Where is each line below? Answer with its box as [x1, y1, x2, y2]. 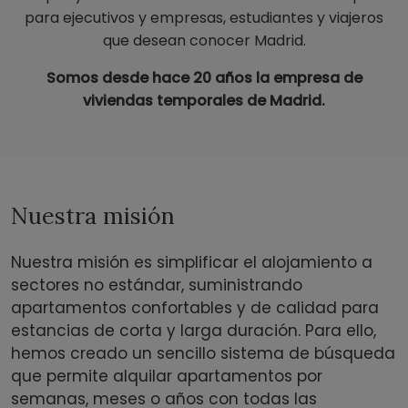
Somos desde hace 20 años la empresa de [46, 67, 362, 88]
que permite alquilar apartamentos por [11, 365, 322, 388]
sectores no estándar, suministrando [11, 274, 302, 297]
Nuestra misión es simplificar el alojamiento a [11, 251, 372, 274]
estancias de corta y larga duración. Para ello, [11, 320, 376, 342]
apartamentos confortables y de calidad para [11, 297, 379, 320]
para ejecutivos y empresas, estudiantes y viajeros [25, 7, 383, 28]
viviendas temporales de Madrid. [83, 90, 325, 111]
